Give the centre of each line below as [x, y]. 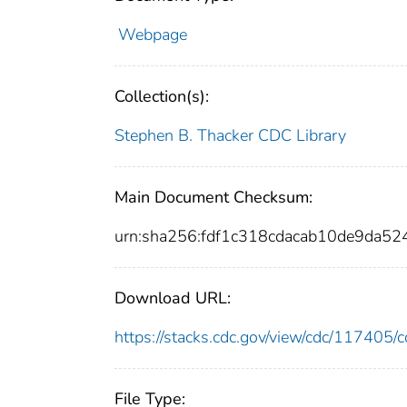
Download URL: [173, 298]
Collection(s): [162, 96]
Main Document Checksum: [213, 197]
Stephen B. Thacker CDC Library [230, 135]
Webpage [152, 34]
